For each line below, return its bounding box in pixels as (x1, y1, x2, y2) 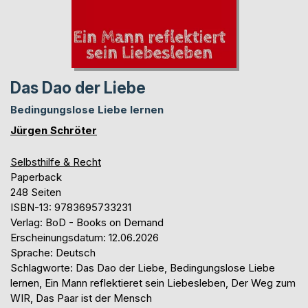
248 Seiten (10, 185, 61, 199)
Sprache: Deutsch (10, 245, 96, 259)
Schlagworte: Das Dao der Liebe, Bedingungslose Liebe (10, 261, 275, 274)
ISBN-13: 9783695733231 (10, 200, 131, 214)
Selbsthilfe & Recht (10, 155, 101, 168)
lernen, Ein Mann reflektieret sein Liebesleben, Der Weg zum (10, 276, 296, 289)
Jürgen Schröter (10, 123, 97, 137)
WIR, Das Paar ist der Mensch (10, 291, 152, 305)
